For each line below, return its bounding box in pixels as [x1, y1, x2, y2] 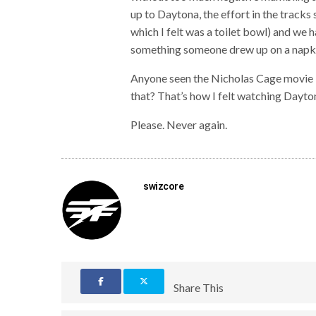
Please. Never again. [130, 117, 228, 131]
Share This [174, 280, 224, 294]
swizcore [143, 180, 184, 192]
